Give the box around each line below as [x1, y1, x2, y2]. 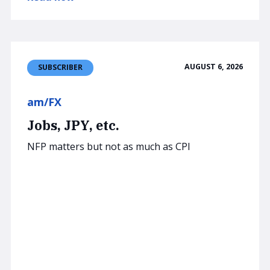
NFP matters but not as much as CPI [27, 140, 190, 154]
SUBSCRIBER [38, 62, 83, 73]
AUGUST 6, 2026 [184, 61, 243, 72]
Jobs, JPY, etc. [27, 116, 119, 134]
